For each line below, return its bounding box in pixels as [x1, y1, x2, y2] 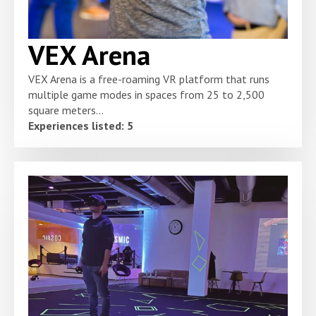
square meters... [28, 103, 104, 118]
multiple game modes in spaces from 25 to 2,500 [28, 87, 265, 102]
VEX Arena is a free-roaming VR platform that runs [28, 72, 269, 87]
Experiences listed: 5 [28, 119, 133, 133]
